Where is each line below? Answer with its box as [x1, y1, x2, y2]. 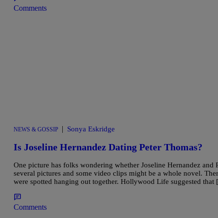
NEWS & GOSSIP [14, 126, 58, 133]
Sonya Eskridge [67, 125, 115, 133]
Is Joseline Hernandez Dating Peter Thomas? [14, 142, 202, 153]
